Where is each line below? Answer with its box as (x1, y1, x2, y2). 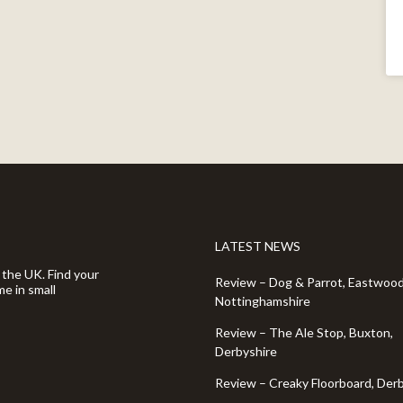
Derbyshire (215, 344, 277, 359)
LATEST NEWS (215, 238, 300, 254)
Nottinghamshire (215, 293, 310, 309)
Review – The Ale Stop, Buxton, (215, 325, 393, 340)
